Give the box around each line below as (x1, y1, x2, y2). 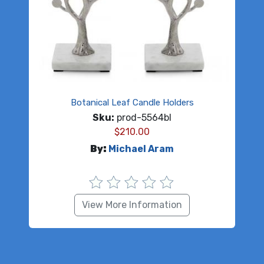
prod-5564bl (114, 112, 171, 124)
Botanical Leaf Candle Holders (70, 97, 194, 108)
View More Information (82, 199, 182, 211)
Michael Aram (108, 143, 174, 155)
